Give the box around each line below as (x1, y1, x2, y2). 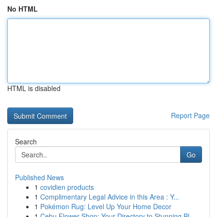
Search (15, 137, 37, 146)
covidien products (40, 182, 94, 192)
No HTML (7, 4, 38, 14)
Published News (15, 172, 64, 182)
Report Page (171, 110, 210, 120)
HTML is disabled (7, 83, 61, 93)
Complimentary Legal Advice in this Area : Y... (40, 192, 179, 201)
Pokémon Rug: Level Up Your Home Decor (40, 201, 171, 211)
